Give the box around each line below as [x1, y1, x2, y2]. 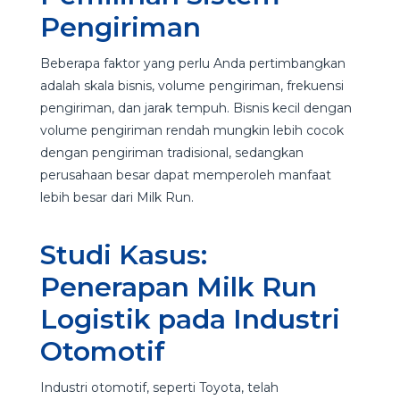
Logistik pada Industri [39, 302, 340, 336]
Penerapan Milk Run [39, 270, 317, 304]
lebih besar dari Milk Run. [39, 188, 197, 205]
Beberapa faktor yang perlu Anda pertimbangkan [39, 54, 346, 71]
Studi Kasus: [39, 237, 207, 271]
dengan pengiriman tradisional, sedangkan [39, 144, 304, 161]
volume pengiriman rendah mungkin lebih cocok [39, 121, 344, 138]
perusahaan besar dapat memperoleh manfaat [39, 166, 331, 183]
